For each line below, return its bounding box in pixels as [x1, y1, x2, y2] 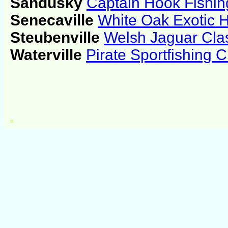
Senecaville [10, 12, 98, 29]
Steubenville [10, 29, 104, 46]
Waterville [10, 46, 86, 64]
